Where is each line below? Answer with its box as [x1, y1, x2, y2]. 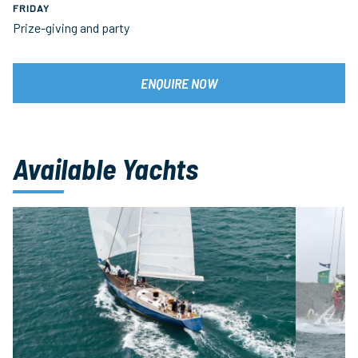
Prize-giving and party [13, 20, 129, 36]
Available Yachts [13, 151, 198, 186]
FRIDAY [13, 2, 50, 14]
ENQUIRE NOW [141, 74, 217, 93]
